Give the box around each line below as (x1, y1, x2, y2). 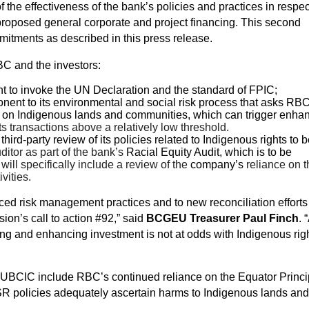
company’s (190, 159, 243, 171)
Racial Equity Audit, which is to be (123, 146, 292, 159)
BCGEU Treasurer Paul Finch (146, 212, 299, 225)
